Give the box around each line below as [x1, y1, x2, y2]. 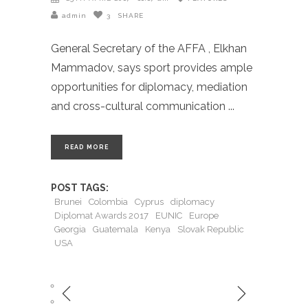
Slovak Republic [177, 223, 244, 234]
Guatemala [93, 223, 138, 234]
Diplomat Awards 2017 [54, 210, 148, 221]
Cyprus [135, 196, 164, 207]
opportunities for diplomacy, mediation [51, 80, 247, 93]
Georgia [54, 223, 86, 234]
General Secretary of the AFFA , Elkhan [51, 41, 247, 55]
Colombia [89, 196, 128, 207]
